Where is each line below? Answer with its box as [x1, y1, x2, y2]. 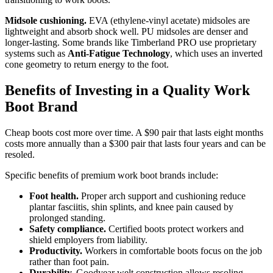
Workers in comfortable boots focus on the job [82, 245, 262, 256]
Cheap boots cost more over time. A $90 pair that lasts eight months [5, 127, 263, 138]
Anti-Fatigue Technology [68, 48, 170, 58]
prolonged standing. [29, 212, 105, 223]
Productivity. [29, 245, 82, 256]
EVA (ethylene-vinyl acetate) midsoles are [87, 15, 250, 26]
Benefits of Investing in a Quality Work [5, 82, 250, 98]
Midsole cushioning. [5, 15, 87, 26]
